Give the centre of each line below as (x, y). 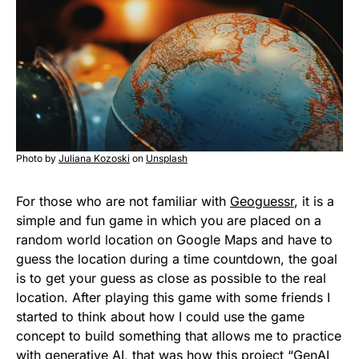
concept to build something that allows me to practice (179, 336)
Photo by (37, 159)
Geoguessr (262, 202)
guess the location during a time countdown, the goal (177, 259)
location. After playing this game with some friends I (173, 298)
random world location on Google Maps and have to (174, 240)
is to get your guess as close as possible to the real (171, 278)
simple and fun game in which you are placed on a (169, 221)
